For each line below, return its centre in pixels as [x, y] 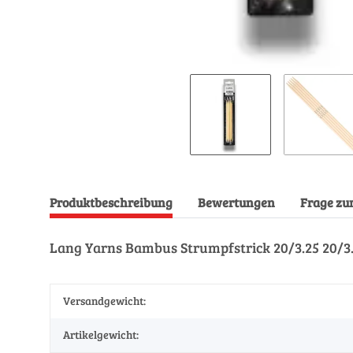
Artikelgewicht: [101, 334]
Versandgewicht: [104, 301]
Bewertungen [236, 202]
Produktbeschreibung [111, 202]
